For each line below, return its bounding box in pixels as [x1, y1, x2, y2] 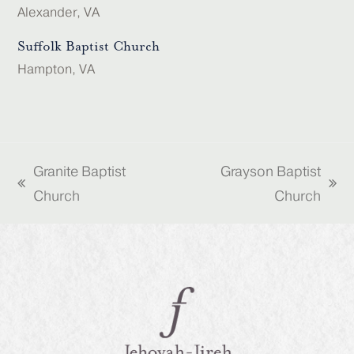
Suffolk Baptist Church [17, 39, 160, 55]
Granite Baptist [33, 163, 126, 179]
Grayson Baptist [220, 163, 321, 179]
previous [17, 186, 73, 204]
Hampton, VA [17, 62, 96, 77]
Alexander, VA [17, 5, 100, 20]
